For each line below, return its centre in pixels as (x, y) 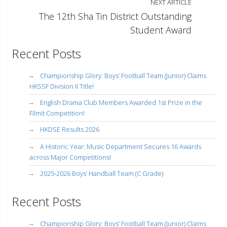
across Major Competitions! (70, 157)
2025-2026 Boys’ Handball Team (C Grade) (102, 173)
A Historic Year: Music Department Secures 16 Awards (121, 146)
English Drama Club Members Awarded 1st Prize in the (121, 102)
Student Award (161, 30)
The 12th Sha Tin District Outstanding (115, 16)
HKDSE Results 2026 (70, 129)
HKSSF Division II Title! (62, 86)
